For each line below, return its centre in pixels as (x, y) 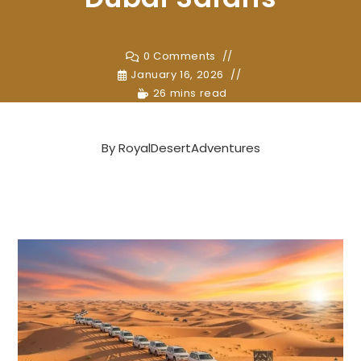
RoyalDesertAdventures (189, 148)
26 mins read (190, 93)
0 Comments (179, 56)
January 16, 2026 (177, 75)
